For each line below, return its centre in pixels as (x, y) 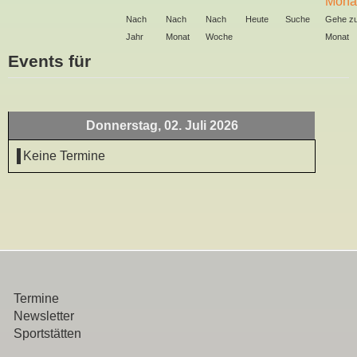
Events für (49, 61)
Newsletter (44, 316)
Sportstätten (47, 333)
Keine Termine (64, 156)
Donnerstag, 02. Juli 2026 (162, 126)
